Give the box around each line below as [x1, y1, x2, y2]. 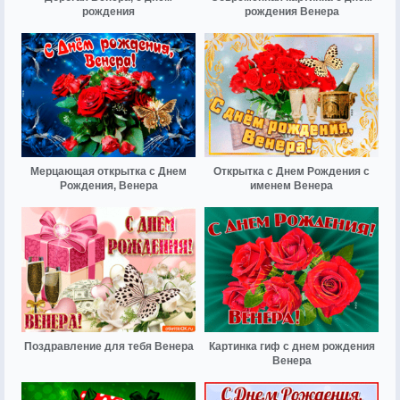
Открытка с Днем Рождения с [213, 165, 370, 179]
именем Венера [250, 179, 333, 193]
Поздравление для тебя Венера [23, 339, 194, 353]
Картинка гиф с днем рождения [208, 339, 375, 353]
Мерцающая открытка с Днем [30, 165, 187, 179]
